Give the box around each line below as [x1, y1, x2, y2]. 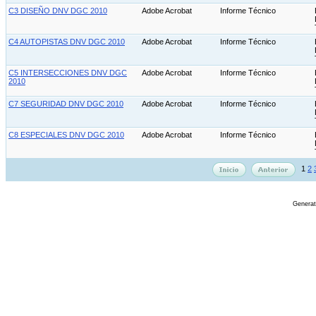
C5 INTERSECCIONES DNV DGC [8, 68, 127, 78]
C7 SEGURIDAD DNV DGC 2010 [8, 99, 123, 109]
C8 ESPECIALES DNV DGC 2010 [8, 130, 124, 140]
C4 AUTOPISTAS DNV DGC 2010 [8, 37, 125, 47]
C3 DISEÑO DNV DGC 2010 [8, 6, 107, 16]
